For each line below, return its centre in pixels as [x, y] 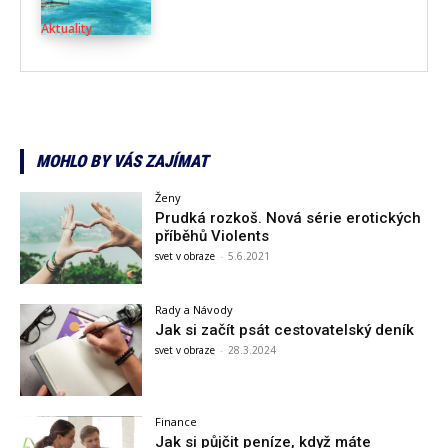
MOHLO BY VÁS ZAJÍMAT [122, 160]
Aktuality [66, 28]
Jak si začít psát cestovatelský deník [285, 329]
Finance [176, 421]
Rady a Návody [194, 309]
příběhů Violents [212, 235]
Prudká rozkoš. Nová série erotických [288, 217]
